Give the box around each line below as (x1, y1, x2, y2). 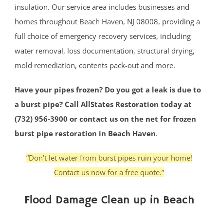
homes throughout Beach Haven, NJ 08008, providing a (15, 17, 200, 27)
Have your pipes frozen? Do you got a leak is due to (15, 85, 201, 95)
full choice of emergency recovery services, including (15, 31, 191, 41)
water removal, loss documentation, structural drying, (15, 46, 195, 56)
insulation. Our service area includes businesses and (15, 2, 189, 12)
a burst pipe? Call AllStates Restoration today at (15, 99, 192, 109)
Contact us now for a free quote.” (54, 167, 164, 178)
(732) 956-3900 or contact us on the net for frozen (15, 114, 196, 124)
